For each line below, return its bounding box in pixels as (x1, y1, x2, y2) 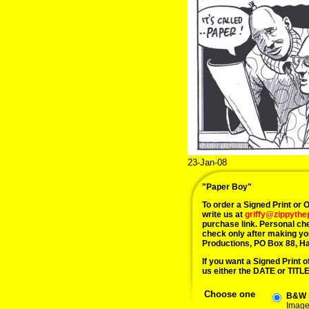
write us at (202, 210, 245, 219)
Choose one (204, 289, 255, 299)
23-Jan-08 (188, 157, 227, 168)
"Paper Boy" (202, 182, 252, 192)
